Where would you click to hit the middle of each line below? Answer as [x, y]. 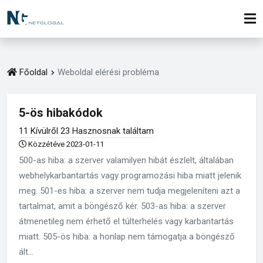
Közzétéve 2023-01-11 [65, 144]
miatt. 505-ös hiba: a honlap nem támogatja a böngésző [127, 237]
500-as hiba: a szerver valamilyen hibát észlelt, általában [126, 160]
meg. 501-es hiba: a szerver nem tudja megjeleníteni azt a [129, 191]
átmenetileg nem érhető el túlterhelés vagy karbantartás [126, 221]
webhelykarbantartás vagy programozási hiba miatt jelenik [130, 176]
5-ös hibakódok [61, 113]
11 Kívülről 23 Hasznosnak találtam [86, 131]
